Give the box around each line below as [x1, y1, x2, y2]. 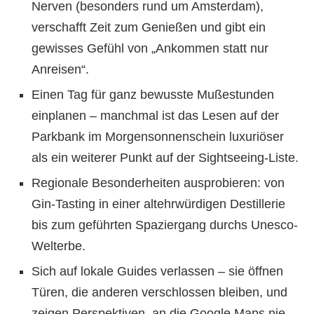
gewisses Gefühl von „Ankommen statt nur [32, 41, 268, 55]
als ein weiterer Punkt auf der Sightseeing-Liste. [32, 151, 299, 165]
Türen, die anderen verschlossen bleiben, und [32, 285, 287, 299]
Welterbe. [32, 239, 86, 253]
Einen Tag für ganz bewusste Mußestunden [32, 88, 274, 102]
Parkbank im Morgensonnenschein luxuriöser [32, 130, 284, 144]
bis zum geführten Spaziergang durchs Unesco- [32, 218, 298, 232]
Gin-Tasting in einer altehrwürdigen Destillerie [32, 197, 285, 211]
